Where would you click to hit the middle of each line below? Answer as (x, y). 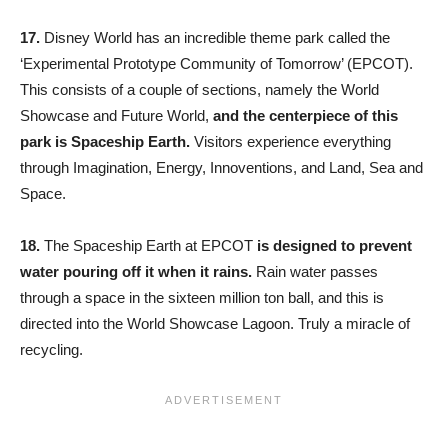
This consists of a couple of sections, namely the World (199, 89)
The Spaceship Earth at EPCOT (148, 245)
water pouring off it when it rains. (136, 271)
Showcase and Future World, (114, 115)
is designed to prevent (334, 245)
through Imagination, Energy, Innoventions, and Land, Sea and (221, 167)
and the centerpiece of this (303, 115)
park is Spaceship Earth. (105, 141)
